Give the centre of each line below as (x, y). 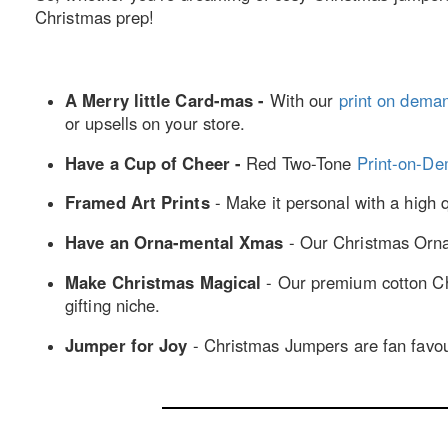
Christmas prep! (95, 16)
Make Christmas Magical (163, 281)
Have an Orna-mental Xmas (174, 242)
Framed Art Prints (140, 202)
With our (304, 99)
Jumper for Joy (129, 344)
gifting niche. (113, 304)
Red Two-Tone (301, 162)
